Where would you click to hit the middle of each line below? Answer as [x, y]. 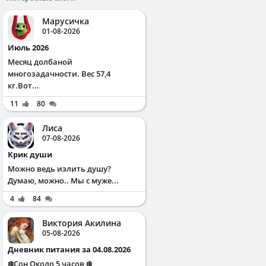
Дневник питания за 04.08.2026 [72, 249]
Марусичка [66, 21]
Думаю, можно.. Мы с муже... [63, 180]
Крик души [33, 154]
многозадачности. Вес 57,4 [59, 73]
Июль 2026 [31, 47]
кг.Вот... [23, 85]
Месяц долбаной [40, 61]
